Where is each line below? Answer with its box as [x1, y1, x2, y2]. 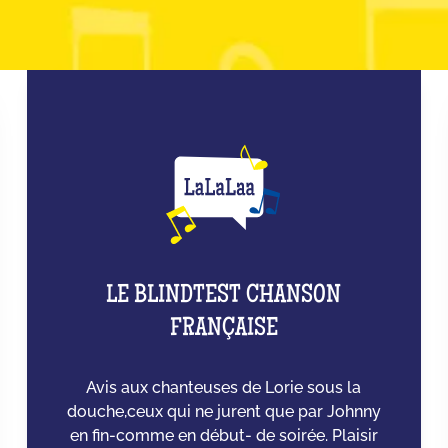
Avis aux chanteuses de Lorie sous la [86, 378, 362, 398]
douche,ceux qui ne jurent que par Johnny [66, 402, 381, 422]
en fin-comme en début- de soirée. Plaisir [69, 426, 378, 446]
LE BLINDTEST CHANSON [106, 284, 342, 311]
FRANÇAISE [169, 317, 278, 344]
